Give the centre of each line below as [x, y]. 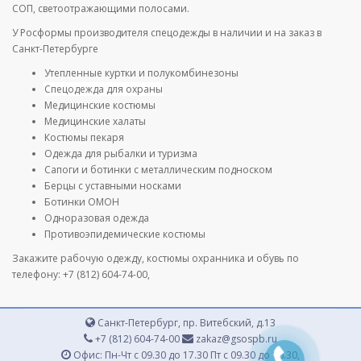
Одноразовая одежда [97, 218]
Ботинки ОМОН [82, 201]
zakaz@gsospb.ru [235, 338]
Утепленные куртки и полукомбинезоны [141, 73]
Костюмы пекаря [84, 137]
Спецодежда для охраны [104, 89]
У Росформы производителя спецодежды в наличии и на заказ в [167, 32]
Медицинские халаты [95, 121]
